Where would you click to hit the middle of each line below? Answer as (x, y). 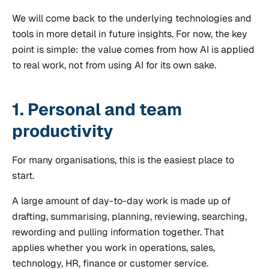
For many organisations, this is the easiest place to (123, 160)
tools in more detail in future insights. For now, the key (130, 34)
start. (23, 176)
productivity (62, 131)
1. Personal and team (97, 109)
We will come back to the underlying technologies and (132, 18)
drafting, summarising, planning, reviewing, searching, (129, 217)
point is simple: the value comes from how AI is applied (133, 50)
